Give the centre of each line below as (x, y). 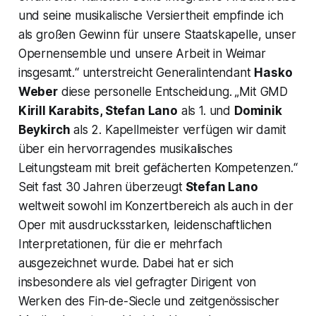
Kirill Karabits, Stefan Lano (98, 110)
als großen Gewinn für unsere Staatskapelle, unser (157, 34)
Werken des (51, 301)
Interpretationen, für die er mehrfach (120, 244)
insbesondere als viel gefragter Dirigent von (137, 282)
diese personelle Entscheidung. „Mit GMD (173, 91)
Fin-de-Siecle (123, 301)
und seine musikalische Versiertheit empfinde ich (151, 15)
